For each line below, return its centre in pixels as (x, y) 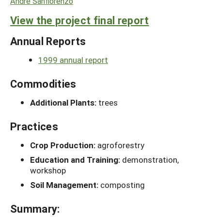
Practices (34, 126)
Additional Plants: (64, 102)
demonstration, (150, 159)
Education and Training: (76, 159)
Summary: (35, 208)
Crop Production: (64, 145)
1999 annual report (73, 60)
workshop (48, 170)
